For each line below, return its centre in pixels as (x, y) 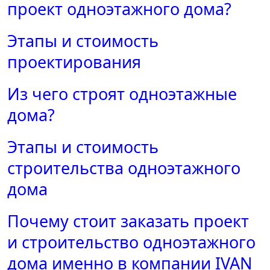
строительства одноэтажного (124, 168)
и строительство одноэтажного (131, 242)
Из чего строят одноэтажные (122, 94)
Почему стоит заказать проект (128, 221)
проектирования (74, 62)
